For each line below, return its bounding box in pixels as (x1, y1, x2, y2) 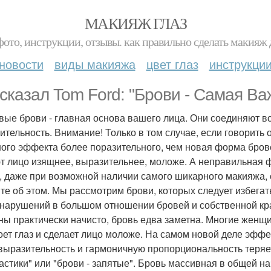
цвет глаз (146, 55, 198, 73)
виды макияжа (54, 55, 135, 73)
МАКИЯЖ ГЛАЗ (84, 13, 187, 33)
